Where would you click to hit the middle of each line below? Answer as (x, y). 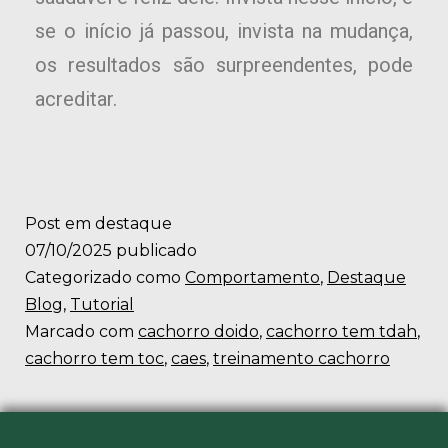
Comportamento (252, 278)
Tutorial (102, 305)
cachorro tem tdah (341, 332)
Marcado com (81, 332)
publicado (154, 251)
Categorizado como (105, 278)
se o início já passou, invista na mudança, (224, 31)
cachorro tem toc (94, 359)
